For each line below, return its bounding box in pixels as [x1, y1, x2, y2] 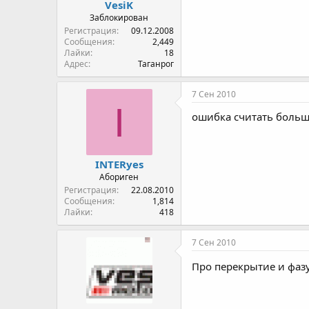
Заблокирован [90, 12, 148, 23]
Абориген [99, 171, 139, 183]
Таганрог [138, 58, 174, 70]
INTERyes [94, 157, 143, 171]
